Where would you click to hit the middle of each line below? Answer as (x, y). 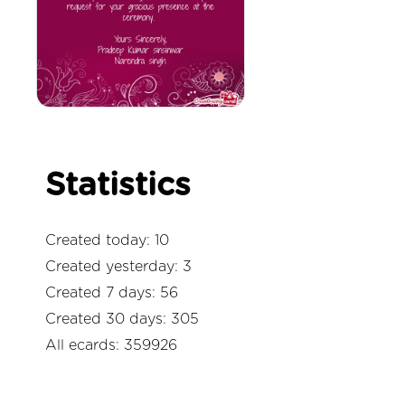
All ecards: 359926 (111, 345)
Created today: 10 (107, 240)
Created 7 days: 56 (112, 292)
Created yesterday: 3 (118, 266)
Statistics (118, 185)
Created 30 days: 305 (122, 319)
